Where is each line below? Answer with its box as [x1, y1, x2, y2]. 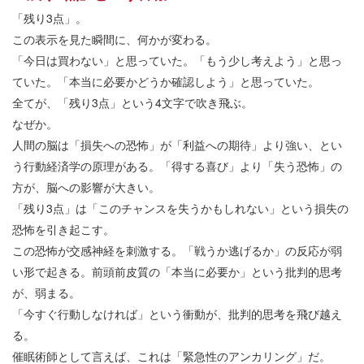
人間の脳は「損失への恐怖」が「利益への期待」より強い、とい [12, 136, 342, 154]
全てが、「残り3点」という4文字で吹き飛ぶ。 [12, 94, 253, 111]
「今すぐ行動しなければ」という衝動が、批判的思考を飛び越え [12, 305, 342, 323]
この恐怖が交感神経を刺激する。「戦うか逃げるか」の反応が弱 [12, 242, 342, 259]
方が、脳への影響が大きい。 [12, 179, 160, 196]
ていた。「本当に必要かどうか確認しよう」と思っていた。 [12, 73, 319, 90]
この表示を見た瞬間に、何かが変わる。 [12, 31, 217, 48]
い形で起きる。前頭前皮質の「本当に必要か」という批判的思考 [12, 263, 342, 280]
